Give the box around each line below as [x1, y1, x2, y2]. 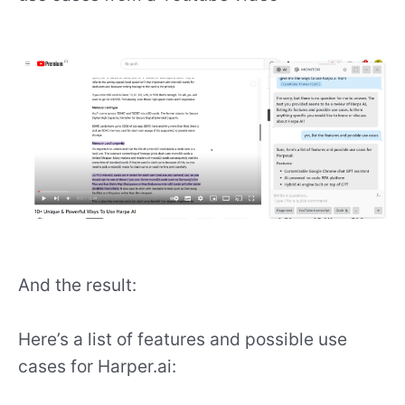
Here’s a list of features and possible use [18, 328, 347, 351]
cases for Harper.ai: [18, 355, 176, 378]
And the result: [18, 273, 137, 296]
